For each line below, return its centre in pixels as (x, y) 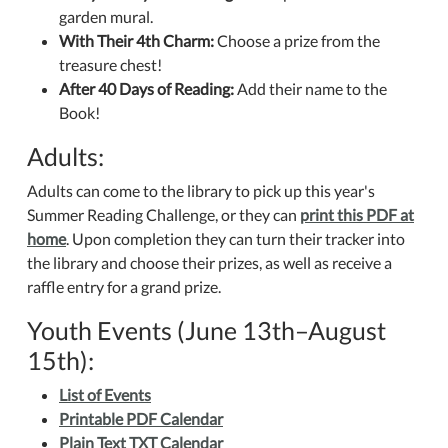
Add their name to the (310, 88)
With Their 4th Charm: (136, 40)
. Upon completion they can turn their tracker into (235, 238)
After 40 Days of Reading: (146, 88)
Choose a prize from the (297, 40)
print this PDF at (357, 214)
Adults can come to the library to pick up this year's (201, 190)
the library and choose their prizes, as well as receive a (209, 262)
